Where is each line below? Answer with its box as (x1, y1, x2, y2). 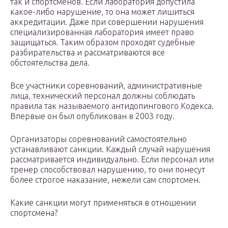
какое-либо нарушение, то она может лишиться (10, 7, 194, 17)
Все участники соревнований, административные (10, 81, 202, 91)
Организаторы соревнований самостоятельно (10, 134, 187, 144)
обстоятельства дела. (10, 58, 90, 68)
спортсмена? (10, 208, 58, 218)
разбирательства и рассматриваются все (10, 48, 165, 58)
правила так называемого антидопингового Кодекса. (10, 101, 214, 111)
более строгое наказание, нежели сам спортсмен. (10, 175, 201, 185)
